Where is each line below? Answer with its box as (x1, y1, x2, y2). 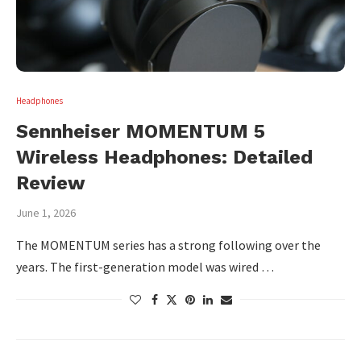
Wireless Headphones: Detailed (16, 146, 313, 168)
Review (16, 172, 85, 194)
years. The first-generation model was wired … (16, 259, 274, 275)
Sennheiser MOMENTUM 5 (16, 120, 265, 143)
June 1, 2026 (16, 205, 76, 220)
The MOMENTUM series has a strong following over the (16, 237, 321, 253)
